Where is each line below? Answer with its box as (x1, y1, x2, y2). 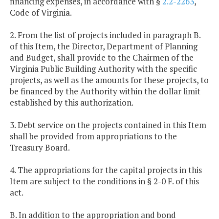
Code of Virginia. (10, 7, 73, 19)
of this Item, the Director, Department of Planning (10, 41, 197, 52)
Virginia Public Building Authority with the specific (10, 63, 197, 75)
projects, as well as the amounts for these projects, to (10, 74, 209, 86)
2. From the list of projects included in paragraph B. (10, 29, 200, 41)
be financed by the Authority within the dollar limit (10, 86, 200, 97)
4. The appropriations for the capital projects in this (10, 164, 202, 176)
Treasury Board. (10, 142, 70, 153)
